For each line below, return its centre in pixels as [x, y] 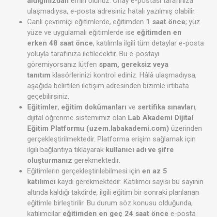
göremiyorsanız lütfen [63, 65]
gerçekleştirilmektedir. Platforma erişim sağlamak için [111, 139]
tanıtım [39, 75]
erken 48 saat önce [60, 43]
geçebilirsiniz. [48, 97]
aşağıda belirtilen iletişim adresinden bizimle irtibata [108, 86]
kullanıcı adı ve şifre [140, 150]
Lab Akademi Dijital [161, 118]
